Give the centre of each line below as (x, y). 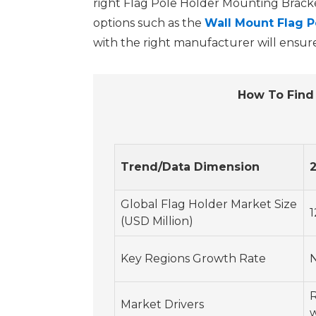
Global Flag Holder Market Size (209, 205)
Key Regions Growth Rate (193, 259)
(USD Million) (157, 221)
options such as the (149, 23)
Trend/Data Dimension (190, 167)
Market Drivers (162, 305)
